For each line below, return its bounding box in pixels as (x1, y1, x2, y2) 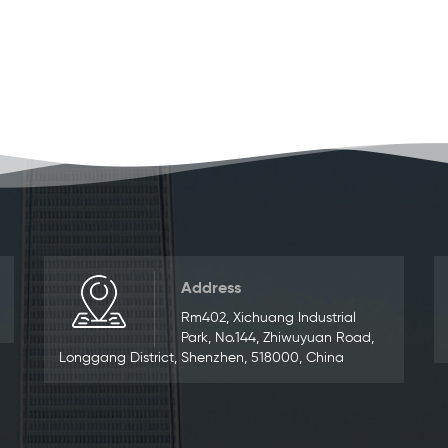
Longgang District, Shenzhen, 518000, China (59, 351, 344, 366)
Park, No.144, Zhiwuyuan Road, (181, 331, 374, 346)
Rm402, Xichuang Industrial (181, 311, 356, 326)
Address (181, 281, 241, 298)
